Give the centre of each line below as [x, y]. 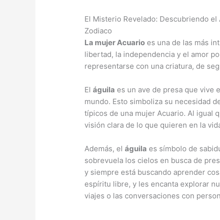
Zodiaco [98, 31]
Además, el [105, 149]
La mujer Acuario [115, 43]
